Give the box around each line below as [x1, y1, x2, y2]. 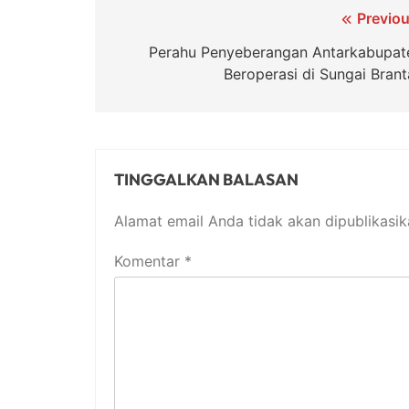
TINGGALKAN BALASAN [114, 169, 299, 191]
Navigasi [112, 9, 205, 37]
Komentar [114, 252, 184, 271]
